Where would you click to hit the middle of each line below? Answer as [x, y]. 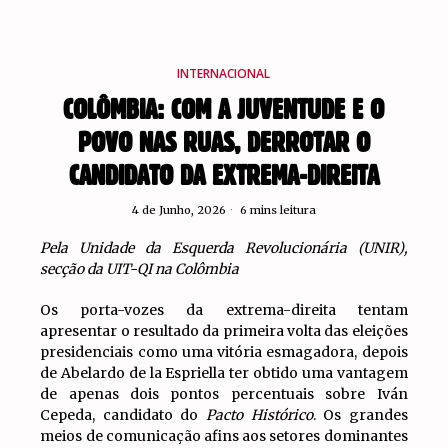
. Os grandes [360, 415]
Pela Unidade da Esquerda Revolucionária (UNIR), [224, 248]
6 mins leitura [276, 210]
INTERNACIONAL [224, 73]
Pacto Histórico [259, 415]
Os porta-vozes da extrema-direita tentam [224, 310]
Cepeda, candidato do [123, 415]
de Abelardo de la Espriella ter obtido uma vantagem [224, 373]
